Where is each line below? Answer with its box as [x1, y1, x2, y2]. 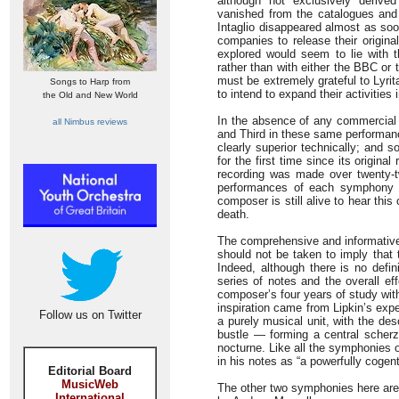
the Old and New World [42, 90, 138, 100]
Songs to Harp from [50, 77, 130, 86]
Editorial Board [48, 364, 132, 378]
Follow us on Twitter [38, 308, 142, 322]
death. [217, 208, 249, 221]
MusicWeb [61, 378, 118, 391]
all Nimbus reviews [53, 117, 127, 126]
